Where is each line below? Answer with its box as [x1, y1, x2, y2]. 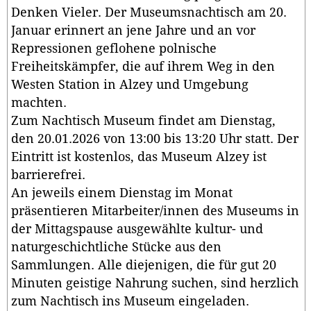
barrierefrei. [11, 168, 89, 183]
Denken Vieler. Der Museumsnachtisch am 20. [11, 6, 287, 20]
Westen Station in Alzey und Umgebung [11, 78, 249, 92]
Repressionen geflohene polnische [11, 42, 217, 56]
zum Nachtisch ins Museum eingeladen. [11, 294, 249, 309]
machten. [11, 96, 67, 110]
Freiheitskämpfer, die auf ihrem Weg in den [11, 60, 275, 74]
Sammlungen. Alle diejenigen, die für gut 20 [11, 258, 276, 273]
